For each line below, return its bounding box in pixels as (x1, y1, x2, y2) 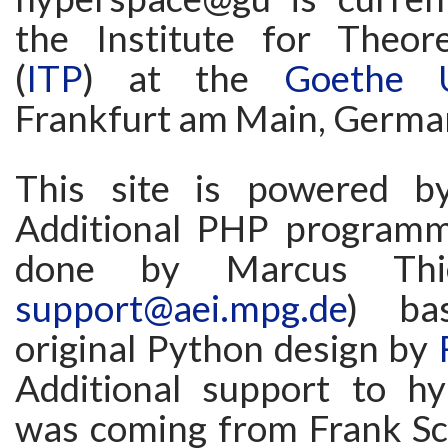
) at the (83, 56, 284, 101)
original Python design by (15, 326, 439, 371)
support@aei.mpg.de (15, 286, 347, 331)
